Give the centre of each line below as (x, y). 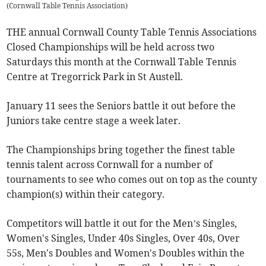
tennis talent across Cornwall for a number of (110, 165)
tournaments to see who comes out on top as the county (132, 180)
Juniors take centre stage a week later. (94, 121)
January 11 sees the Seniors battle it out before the (121, 106)
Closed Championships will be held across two (111, 47)
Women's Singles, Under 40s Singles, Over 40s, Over (123, 238)
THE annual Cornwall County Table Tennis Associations (132, 32)
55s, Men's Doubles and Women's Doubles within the (126, 253)
